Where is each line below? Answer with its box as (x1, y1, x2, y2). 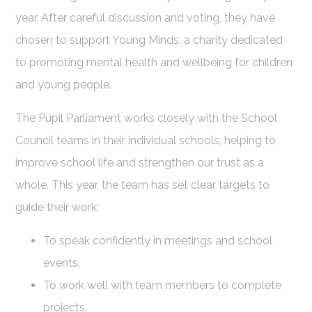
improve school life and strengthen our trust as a (15, 156, 265, 170)
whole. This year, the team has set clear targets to (15, 178, 270, 192)
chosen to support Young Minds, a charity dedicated (15, 33, 283, 47)
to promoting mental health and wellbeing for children (15, 56, 293, 70)
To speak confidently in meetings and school (43, 234, 273, 248)
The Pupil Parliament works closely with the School (15, 111, 278, 125)
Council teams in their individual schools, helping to (15, 134, 276, 148)
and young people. (15, 78, 112, 92)
